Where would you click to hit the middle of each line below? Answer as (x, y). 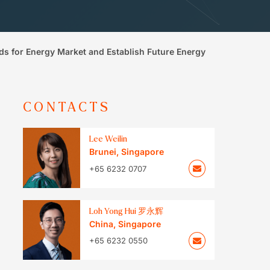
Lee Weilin (108, 139)
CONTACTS (67, 108)
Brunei (103, 152)
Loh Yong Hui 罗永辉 (127, 211)
